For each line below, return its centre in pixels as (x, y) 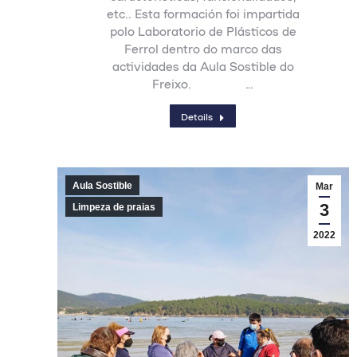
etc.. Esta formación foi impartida (203, 14)
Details (197, 116)
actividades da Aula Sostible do (203, 66)
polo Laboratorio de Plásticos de (203, 31)
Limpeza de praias (114, 207)
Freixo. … (203, 84)
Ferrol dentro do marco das (203, 49)
